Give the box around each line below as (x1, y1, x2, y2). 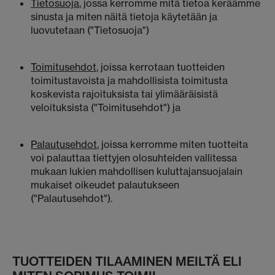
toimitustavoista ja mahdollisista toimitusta (31, 74, 228, 87)
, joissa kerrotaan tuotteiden (96, 61, 225, 73)
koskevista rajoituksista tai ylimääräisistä (31, 88, 218, 100)
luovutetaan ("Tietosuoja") (31, 24, 149, 36)
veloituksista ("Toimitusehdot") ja (31, 101, 180, 114)
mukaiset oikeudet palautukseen (31, 179, 179, 191)
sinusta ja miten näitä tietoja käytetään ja (31, 10, 217, 23)
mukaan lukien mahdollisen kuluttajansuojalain (31, 165, 242, 177)
